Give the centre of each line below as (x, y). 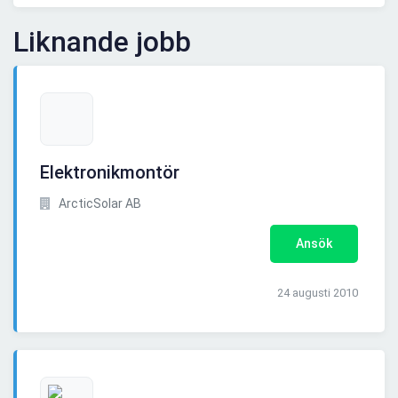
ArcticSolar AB (99, 204)
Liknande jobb (102, 42)
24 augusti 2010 (318, 293)
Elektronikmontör (110, 173)
